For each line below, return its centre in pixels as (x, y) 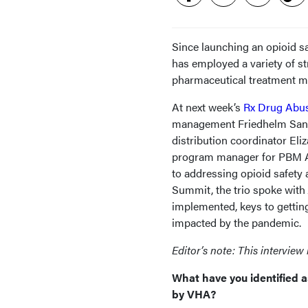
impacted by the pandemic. (236, 222)
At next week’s (208, 107)
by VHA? (194, 294)
